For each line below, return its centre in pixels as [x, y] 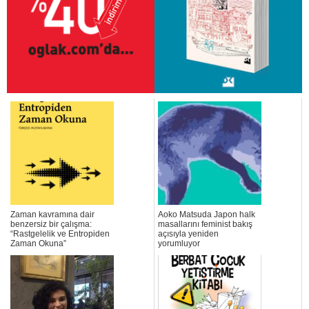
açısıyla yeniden [188, 234]
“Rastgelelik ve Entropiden [60, 234]
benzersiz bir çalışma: [51, 225]
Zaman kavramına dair [52, 215]
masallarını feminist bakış [205, 225]
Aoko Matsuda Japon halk [207, 215]
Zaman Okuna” [38, 244]
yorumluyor [179, 244]
